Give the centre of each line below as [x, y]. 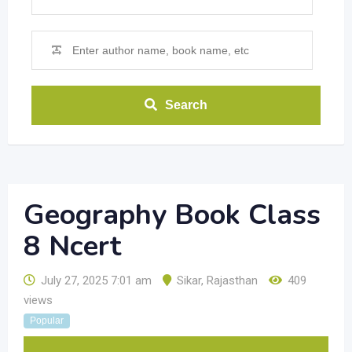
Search [186, 105]
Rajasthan [232, 280]
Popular [47, 321]
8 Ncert [72, 246]
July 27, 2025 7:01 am [96, 280]
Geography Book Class [172, 215]
